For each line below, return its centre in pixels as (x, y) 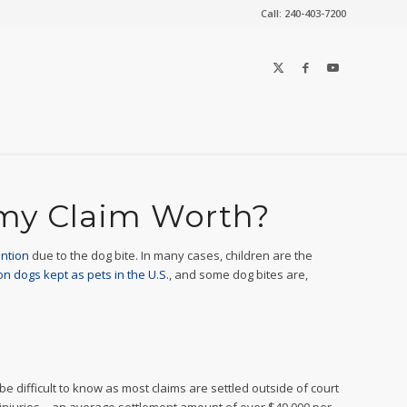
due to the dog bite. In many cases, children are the (172, 255)
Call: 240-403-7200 (303, 13)
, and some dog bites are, (238, 274)
